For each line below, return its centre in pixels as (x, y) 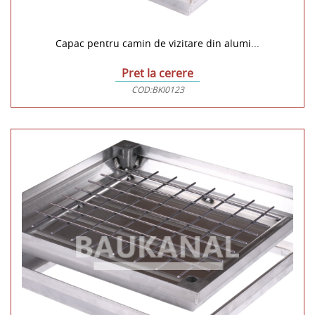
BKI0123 (168, 90)
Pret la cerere (157, 73)
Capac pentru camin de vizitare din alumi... (157, 44)
